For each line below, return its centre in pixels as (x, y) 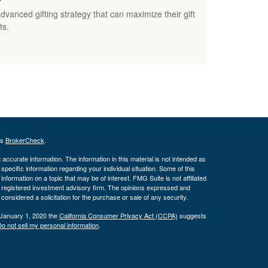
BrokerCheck (25, 140)
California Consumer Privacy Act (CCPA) (118, 215)
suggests (192, 215)
